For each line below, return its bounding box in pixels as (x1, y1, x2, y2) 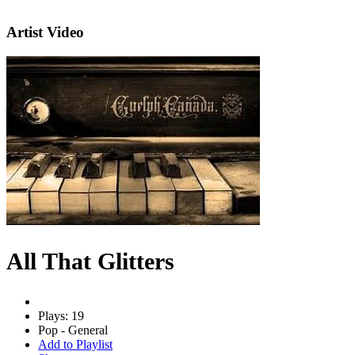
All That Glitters (6, 247, 174, 274)
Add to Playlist (38, 337, 113, 351)
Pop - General (38, 323, 108, 337)
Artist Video (6, 24, 84, 41)
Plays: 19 (38, 308, 84, 323)
